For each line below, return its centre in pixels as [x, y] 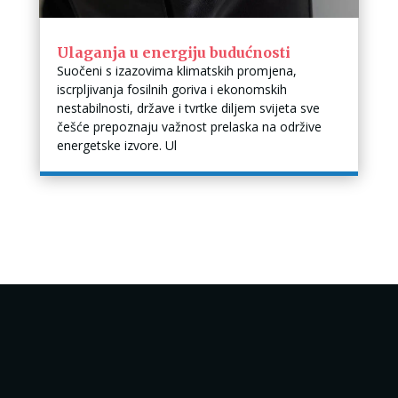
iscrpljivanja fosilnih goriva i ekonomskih [171, 90]
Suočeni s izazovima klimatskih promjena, [176, 71]
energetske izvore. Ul [116, 146]
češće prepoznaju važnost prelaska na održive [189, 127]
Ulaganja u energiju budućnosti [173, 53]
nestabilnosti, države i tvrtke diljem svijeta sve [188, 108]
